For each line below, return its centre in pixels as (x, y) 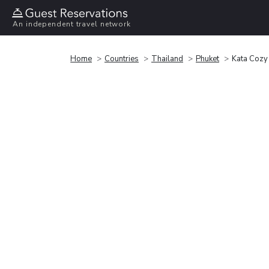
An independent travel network (72, 24)
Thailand (167, 59)
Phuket (207, 59)
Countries (122, 59)
